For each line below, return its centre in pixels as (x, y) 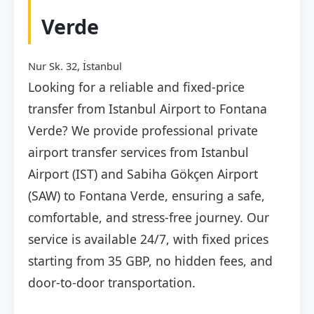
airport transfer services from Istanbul (138, 152)
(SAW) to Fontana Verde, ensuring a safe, (146, 196)
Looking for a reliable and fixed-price (136, 87)
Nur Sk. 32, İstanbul (75, 66)
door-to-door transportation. (112, 283)
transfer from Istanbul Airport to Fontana (148, 109)
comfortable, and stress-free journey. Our (149, 218)
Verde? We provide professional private (143, 131)
